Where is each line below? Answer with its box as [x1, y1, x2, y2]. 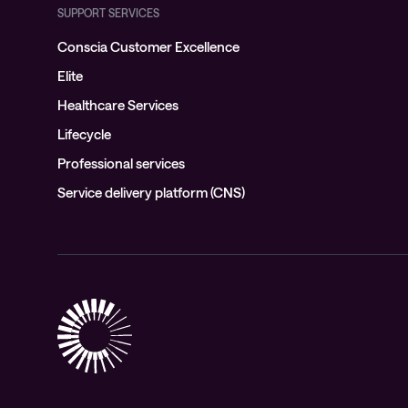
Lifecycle [57, 126, 111, 142]
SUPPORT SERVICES [57, 6, 159, 19]
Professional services [57, 155, 185, 171]
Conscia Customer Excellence [57, 38, 240, 55]
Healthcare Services [57, 97, 178, 113]
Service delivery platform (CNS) [57, 184, 245, 200]
